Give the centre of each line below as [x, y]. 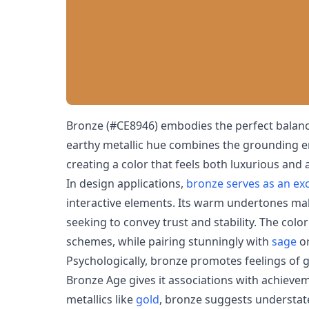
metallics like [101, 299]
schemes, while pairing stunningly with [169, 241]
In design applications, [126, 183]
